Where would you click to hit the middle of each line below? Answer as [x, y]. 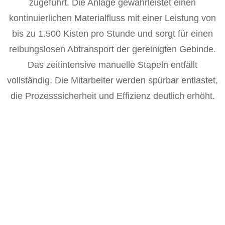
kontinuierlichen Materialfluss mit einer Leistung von [113, 18]
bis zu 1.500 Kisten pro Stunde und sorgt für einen [113, 34]
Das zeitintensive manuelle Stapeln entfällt [113, 65]
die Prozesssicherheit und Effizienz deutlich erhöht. [113, 96]
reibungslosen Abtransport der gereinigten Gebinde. [113, 49]
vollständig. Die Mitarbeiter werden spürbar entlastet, [113, 80]
